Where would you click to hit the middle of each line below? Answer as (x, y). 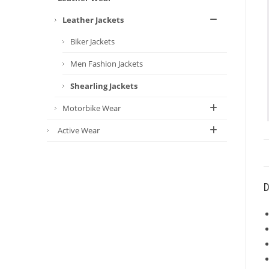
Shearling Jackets (104, 86)
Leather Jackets (93, 20)
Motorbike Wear (92, 108)
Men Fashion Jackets (107, 64)
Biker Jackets (92, 41)
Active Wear (79, 130)
